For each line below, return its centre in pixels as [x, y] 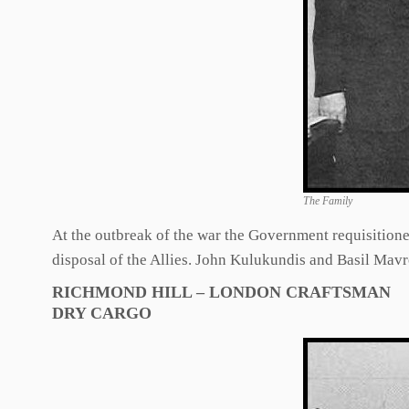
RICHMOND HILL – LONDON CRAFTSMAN [221, 292]
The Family [328, 201]
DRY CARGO [102, 313]
